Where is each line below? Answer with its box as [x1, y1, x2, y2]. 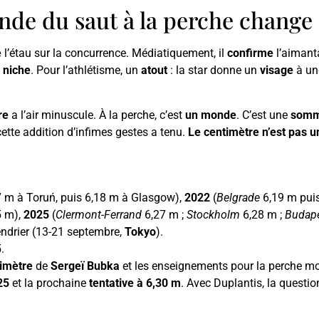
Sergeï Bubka [51, 259, 120, 273]
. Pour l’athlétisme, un [31, 63, 141, 78]
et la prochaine [9, 276, 89, 291]
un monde [185, 108, 236, 122]
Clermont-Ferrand [56, 208, 142, 222]
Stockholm [187, 208, 240, 222]
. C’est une [236, 108, 291, 122]
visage [260, 63, 293, 78]
